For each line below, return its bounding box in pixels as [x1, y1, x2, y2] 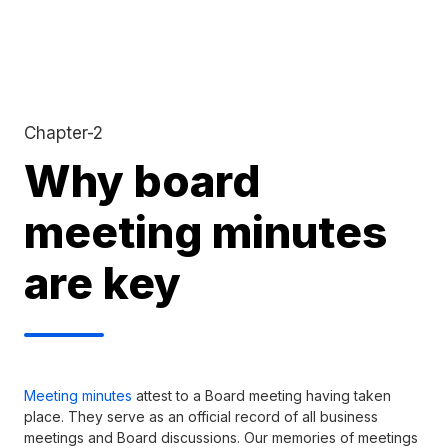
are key [24, 256, 181, 311]
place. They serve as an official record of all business [24, 408, 378, 426]
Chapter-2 [24, 122, 103, 144]
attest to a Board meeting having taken [132, 387, 391, 405]
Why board [24, 154, 260, 209]
